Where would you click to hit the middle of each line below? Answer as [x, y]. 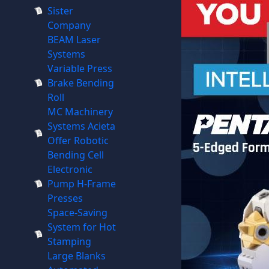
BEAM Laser [74, 40]
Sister [60, 11]
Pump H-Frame [81, 184]
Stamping [69, 241]
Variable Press [80, 68]
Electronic [70, 169]
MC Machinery [80, 112]
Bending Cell [75, 155]
